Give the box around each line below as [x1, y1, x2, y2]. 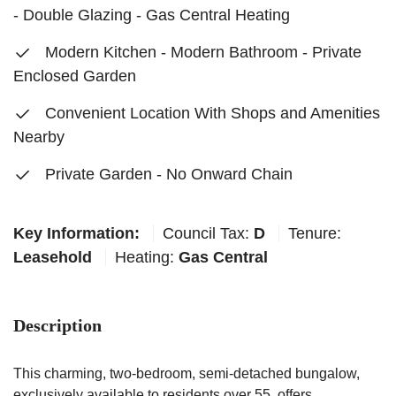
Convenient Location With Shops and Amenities [41, 104, 380, 122]
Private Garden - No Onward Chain [41, 165, 293, 183]
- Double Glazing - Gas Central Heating [13, 6, 290, 24]
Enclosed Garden [13, 67, 136, 85]
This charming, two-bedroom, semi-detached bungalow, [13, 366, 360, 381]
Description [13, 316, 102, 335]
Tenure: [288, 225, 341, 242]
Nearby [13, 128, 65, 146]
